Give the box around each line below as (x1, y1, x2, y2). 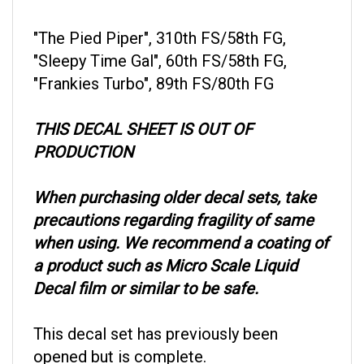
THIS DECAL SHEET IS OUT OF (33, 104, 253, 123)
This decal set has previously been (33, 309, 278, 328)
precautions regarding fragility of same (33, 195, 314, 214)
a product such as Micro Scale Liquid (33, 240, 297, 260)
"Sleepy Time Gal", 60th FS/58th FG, (33, 36, 287, 55)
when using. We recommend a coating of (33, 218, 328, 237)
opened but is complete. (33, 331, 206, 351)
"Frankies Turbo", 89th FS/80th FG (33, 58, 274, 78)
